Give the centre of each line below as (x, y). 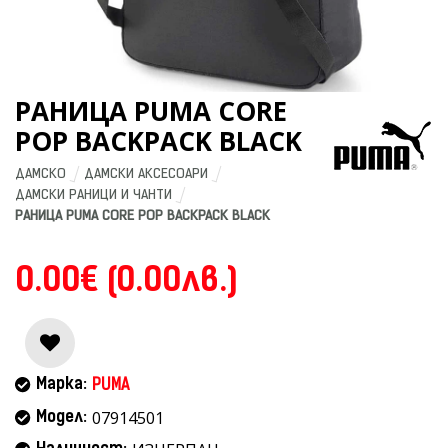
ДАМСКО (40, 174)
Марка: (61, 385)
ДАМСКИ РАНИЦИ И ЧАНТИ (93, 195)
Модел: (61, 418)
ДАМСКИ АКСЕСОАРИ (146, 174)
